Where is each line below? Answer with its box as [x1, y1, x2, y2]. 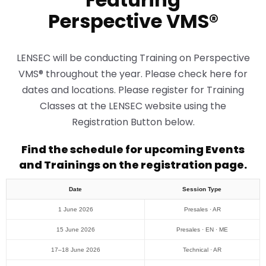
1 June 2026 [58, 206, 93, 213]
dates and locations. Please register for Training [22, 83, 244, 97]
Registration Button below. [71, 115, 195, 129]
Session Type [182, 186, 221, 193]
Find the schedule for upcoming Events [21, 142, 245, 157]
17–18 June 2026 [50, 246, 100, 254]
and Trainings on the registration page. [19, 157, 247, 173]
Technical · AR [183, 246, 221, 254]
